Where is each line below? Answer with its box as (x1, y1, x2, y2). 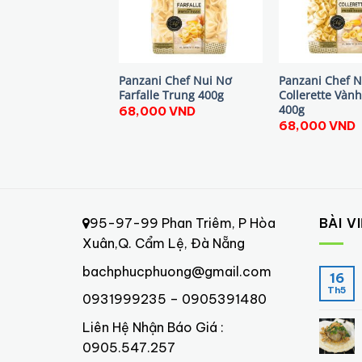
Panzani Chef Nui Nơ (118, 72, 232, 88)
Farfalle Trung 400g (118, 86, 224, 103)
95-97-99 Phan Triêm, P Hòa (90, 215, 276, 232)
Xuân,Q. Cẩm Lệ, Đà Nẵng (82, 235, 245, 252)
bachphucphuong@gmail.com (82, 263, 271, 280)
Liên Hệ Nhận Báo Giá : (82, 318, 224, 335)
